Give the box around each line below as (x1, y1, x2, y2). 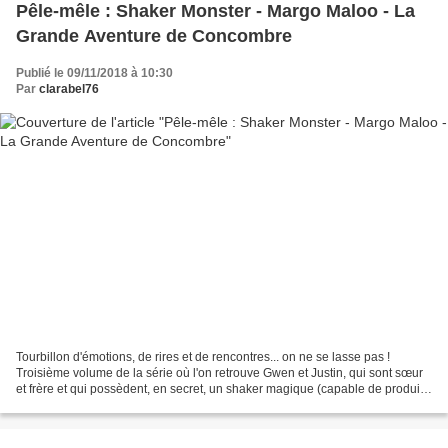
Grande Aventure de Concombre (16, 26, 292, 47)
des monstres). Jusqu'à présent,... (16, 397, 197, 412)
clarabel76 (39, 82, 99, 97)
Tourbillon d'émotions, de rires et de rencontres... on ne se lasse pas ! (16, 349, 390, 364)
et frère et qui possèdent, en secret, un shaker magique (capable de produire (16, 381, 431, 396)
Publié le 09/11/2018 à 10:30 (16, 66, 173, 81)
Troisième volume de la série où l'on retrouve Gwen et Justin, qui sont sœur (16, 365, 423, 380)
